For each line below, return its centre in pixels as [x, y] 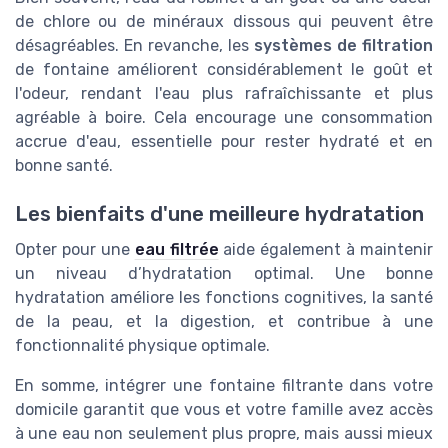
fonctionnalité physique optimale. [142, 346]
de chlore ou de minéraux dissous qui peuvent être [224, 21]
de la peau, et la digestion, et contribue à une [224, 322]
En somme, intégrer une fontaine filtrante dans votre [224, 386]
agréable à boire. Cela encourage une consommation [224, 117]
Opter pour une [75, 250]
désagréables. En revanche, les [134, 45]
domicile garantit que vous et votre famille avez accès [224, 410]
